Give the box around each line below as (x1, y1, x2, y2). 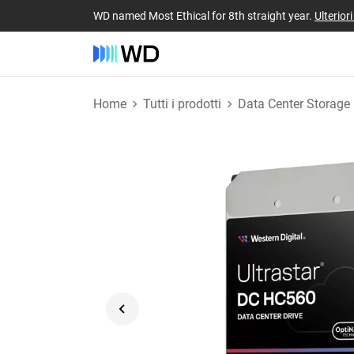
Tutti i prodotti (143, 96, 221, 111)
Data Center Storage (238, 96, 350, 111)
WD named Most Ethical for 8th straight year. (93, 9, 314, 22)
